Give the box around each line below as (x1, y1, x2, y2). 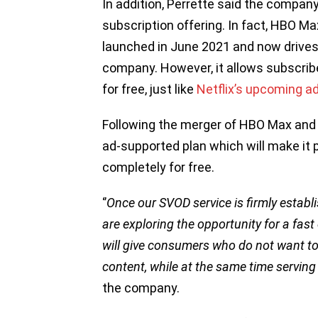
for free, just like (102, 82, 197, 97)
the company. (102, 280, 182, 296)
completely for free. (102, 160, 214, 175)
